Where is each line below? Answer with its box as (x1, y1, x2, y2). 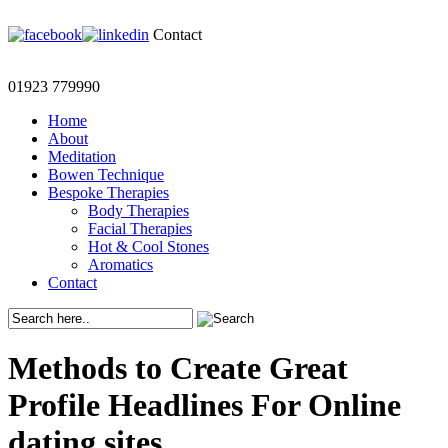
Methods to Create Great (8, 350, 348, 387)
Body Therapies (88, 202, 189, 219)
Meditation (48, 148, 116, 165)
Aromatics (88, 256, 153, 273)
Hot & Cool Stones (88, 238, 209, 255)
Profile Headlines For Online (8, 387, 401, 424)
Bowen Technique (48, 166, 164, 183)
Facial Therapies (88, 220, 192, 237)
